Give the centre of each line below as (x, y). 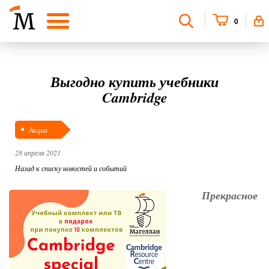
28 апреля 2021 (38, 152)
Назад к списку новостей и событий (71, 168)
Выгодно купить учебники (134, 82)
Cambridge (134, 97)
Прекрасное (229, 195)
